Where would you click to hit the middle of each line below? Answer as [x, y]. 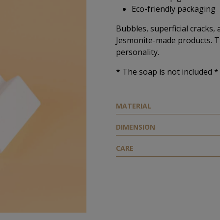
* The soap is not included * [167, 72]
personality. [137, 52]
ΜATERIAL [134, 106]
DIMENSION [136, 127]
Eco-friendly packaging [174, 9]
